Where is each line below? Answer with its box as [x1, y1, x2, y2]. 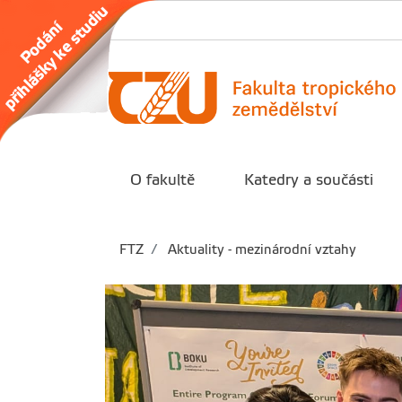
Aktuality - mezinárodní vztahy [164, 242, 356, 257]
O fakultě [129, 171, 195, 188]
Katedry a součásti [244, 171, 374, 188]
